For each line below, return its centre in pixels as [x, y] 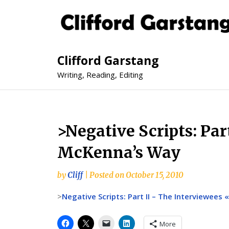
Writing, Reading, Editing [100, 75]
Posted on [108, 175]
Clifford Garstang [108, 61]
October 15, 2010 [155, 175]
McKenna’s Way [119, 153]
